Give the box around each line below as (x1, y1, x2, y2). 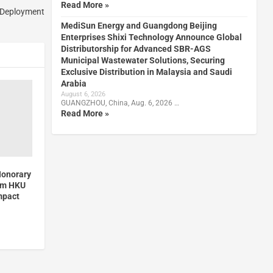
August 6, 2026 (60, 90, 105, 98)
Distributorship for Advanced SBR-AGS (60, 43, 211, 54)
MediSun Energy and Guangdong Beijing (60, 20, 217, 30)
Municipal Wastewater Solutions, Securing (60, 55, 225, 65)
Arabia (60, 78, 87, 88)
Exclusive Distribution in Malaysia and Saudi (60, 66, 232, 77)
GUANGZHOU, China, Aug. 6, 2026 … (60, 98, 179, 107)
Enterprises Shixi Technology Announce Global (60, 32, 242, 42)
